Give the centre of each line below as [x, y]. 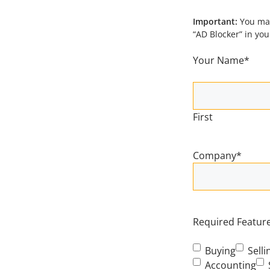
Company [215, 155]
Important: [216, 21]
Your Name [218, 60]
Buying [220, 251]
